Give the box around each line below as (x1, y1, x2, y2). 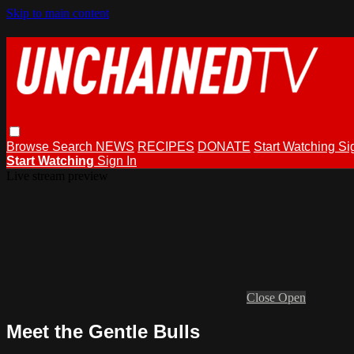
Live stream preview (6, 168, 108, 183)
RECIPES (137, 139, 194, 153)
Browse (6, 139, 52, 153)
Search (52, 139, 96, 153)
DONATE (198, 139, 250, 153)
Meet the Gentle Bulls (6, 320, 200, 342)
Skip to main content (6, 6, 109, 20)
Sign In (97, 153, 137, 168)
